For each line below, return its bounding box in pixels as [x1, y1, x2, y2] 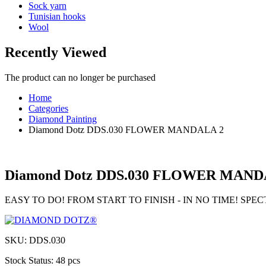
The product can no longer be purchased [5, 72, 156, 83]
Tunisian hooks [28, 11, 85, 21]
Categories [28, 103, 68, 113]
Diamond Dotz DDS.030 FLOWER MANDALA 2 [28, 124, 224, 135]
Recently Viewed [5, 44, 106, 60]
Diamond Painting [28, 113, 97, 124]
